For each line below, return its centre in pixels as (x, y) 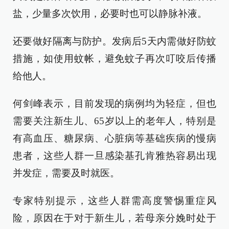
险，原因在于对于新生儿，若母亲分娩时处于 (114, 218)
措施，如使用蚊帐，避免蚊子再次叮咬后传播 (114, 59)
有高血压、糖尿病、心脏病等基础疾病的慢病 (114, 138)
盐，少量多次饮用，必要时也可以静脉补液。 (110, 14)
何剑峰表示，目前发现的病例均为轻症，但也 (114, 104)
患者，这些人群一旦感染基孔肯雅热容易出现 (114, 156)
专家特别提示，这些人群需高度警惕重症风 (114, 201)
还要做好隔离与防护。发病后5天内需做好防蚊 (114, 41)
